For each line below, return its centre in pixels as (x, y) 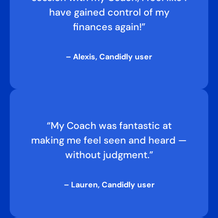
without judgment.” (109, 155)
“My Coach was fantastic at (109, 126)
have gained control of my (109, 12)
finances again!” (109, 27)
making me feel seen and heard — (109, 140)
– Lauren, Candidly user (109, 185)
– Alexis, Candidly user (109, 57)
